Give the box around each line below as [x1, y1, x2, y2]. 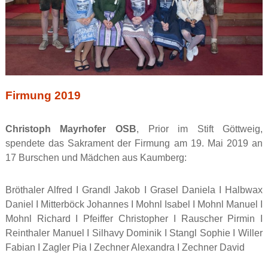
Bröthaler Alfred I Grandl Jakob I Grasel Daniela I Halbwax [5, 185, 263, 196]
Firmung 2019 [5, 89, 81, 102]
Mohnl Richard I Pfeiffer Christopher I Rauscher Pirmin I [5, 214, 263, 224]
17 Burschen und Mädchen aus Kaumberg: [5, 153, 187, 163]
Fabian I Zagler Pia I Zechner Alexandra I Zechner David [5, 242, 245, 253]
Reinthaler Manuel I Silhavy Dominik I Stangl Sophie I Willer [5, 228, 263, 239]
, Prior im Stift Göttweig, [136, 124, 263, 135]
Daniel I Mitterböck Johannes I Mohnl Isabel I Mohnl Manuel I [5, 199, 263, 210]
